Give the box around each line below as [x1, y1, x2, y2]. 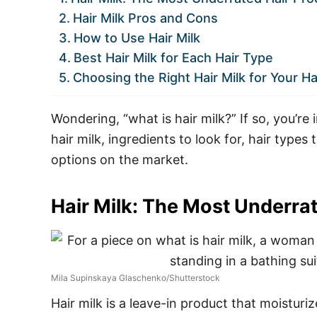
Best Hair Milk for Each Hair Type [73, 50, 273, 65]
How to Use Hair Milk [73, 30, 200, 45]
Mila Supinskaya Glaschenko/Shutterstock [51, 272, 220, 283]
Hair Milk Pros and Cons [72, 11, 218, 25]
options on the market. [51, 152, 188, 167]
